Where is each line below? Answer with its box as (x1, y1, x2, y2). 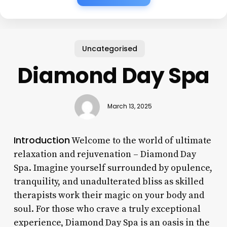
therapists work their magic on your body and (13, 189, 204, 201)
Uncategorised (82, 43, 137, 54)
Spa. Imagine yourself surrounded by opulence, (13, 162, 212, 174)
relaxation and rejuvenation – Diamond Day (13, 148, 196, 160)
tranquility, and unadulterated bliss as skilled (13, 175, 204, 187)
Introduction (13, 133, 70, 146)
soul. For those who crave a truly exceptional (13, 203, 201, 215)
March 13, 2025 (107, 102, 153, 111)
